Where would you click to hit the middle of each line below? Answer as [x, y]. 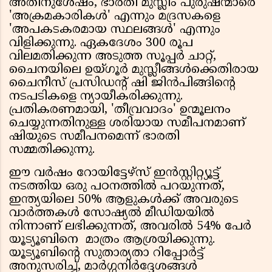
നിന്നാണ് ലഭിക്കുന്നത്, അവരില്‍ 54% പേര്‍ [130, 227]
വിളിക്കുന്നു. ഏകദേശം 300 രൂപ [101, 44]
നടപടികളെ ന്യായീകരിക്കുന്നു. [96, 97]
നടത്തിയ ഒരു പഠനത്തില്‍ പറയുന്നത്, [117, 187]
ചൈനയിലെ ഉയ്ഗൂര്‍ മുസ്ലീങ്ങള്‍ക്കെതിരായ [134, 70]
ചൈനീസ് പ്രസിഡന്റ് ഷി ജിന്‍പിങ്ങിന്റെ [122, 84]
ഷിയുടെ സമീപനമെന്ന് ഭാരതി [94, 137]
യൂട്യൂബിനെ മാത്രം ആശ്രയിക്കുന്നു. [112, 240]
